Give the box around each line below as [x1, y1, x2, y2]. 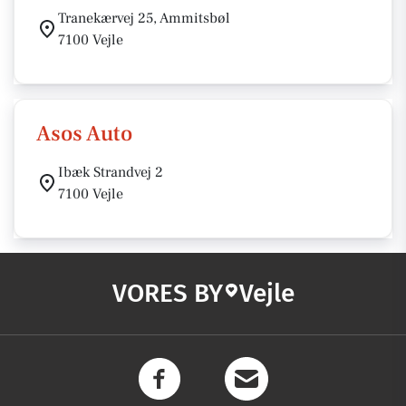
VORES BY [111, 278, 223, 308]
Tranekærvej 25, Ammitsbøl [58, 9, 230, 27]
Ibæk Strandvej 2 [58, 163, 163, 181]
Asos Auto [36, 120, 132, 148]
